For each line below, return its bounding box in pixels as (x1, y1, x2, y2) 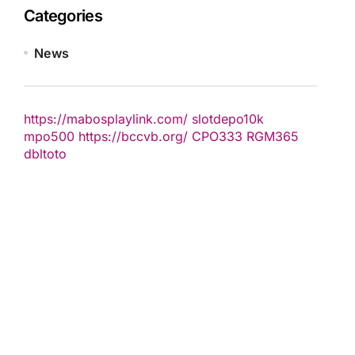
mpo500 (24, 128, 74, 144)
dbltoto (24, 146, 67, 162)
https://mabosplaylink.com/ (24, 111, 188, 127)
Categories (24, 6, 102, 25)
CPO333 (192, 128, 242, 144)
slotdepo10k (192, 111, 264, 127)
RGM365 (246, 128, 299, 144)
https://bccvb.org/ (78, 128, 188, 144)
